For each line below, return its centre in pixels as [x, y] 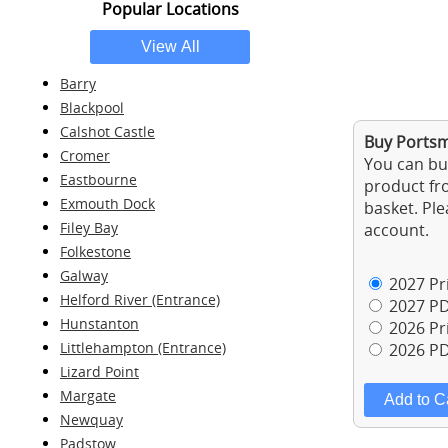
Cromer [85, 155]
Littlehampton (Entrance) [143, 347]
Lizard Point [99, 371]
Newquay [91, 419]
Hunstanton [99, 323]
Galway [84, 275]
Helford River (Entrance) [140, 299]
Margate [88, 395]
